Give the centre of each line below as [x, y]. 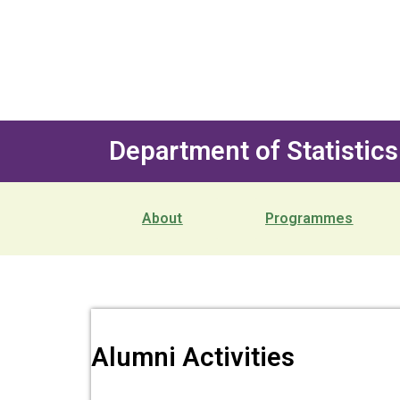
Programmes [309, 218]
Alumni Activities [193, 357]
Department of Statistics [254, 151]
